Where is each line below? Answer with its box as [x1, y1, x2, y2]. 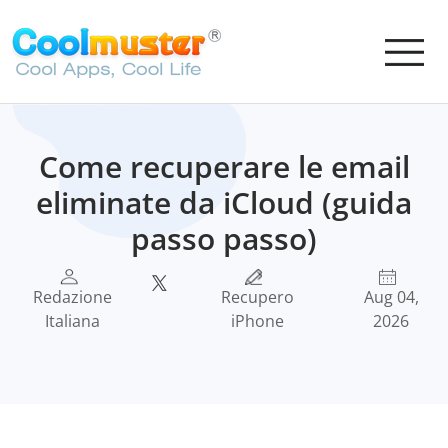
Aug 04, [363, 286, 419, 308]
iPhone [230, 310, 284, 332]
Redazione [33, 286, 113, 308]
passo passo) [131, 218, 317, 259]
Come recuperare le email [38, 146, 410, 187]
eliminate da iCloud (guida [36, 182, 412, 223]
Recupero [220, 286, 294, 308]
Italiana [45, 310, 101, 332]
